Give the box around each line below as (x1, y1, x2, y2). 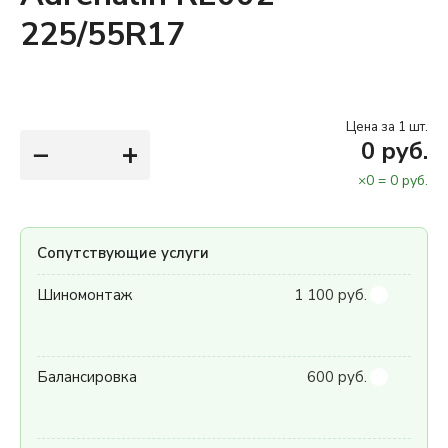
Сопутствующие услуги (37, 243, 209, 263)
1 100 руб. (294, 285, 367, 305)
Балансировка (37, 367, 137, 387)
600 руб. (307, 367, 367, 387)
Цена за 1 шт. (346, 118, 428, 136)
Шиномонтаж (37, 285, 132, 305)
